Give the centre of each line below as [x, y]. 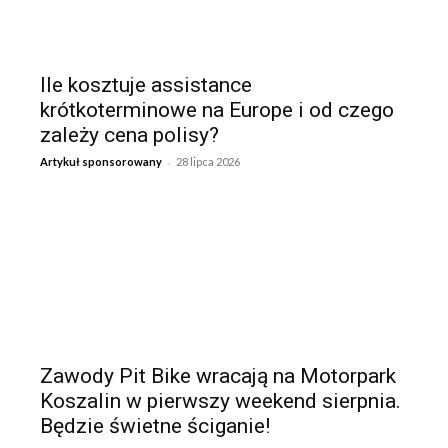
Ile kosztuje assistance [146, 84]
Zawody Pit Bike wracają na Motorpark [218, 375]
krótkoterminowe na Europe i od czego [217, 109]
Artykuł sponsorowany [101, 161]
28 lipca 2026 [208, 161]
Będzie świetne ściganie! [155, 425]
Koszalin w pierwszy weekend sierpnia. [220, 400]
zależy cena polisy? [129, 134]
